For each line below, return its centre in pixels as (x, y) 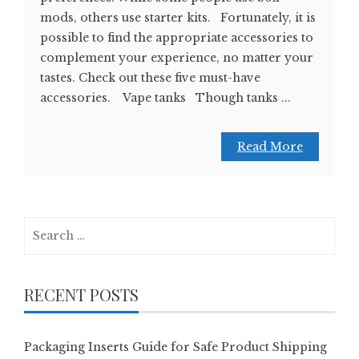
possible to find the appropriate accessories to (177, 37)
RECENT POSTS (81, 294)
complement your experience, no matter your (177, 57)
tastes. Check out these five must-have (150, 77)
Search (44, 226)
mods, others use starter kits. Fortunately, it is (178, 17)
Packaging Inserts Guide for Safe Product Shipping (175, 347)
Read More (270, 146)
